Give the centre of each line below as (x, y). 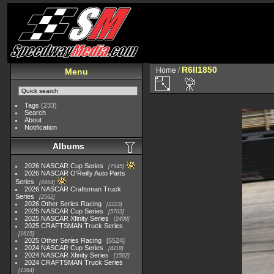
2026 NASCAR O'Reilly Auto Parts (75, 173)
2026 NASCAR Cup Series (64, 166)
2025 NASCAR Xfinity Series (67, 218)
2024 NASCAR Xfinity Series (67, 255)
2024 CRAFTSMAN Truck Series (74, 262)
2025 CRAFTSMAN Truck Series (74, 226)
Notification (41, 127)
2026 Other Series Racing (63, 204)
